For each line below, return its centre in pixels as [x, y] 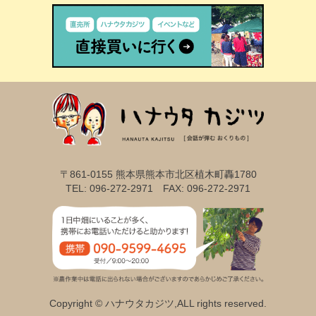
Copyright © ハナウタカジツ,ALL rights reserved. [158, 303]
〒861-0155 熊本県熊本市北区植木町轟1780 [158, 174]
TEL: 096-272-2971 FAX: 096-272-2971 [158, 188]
